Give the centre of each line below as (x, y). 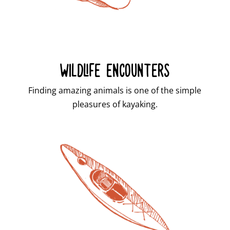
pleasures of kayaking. (115, 104)
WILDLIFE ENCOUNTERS (115, 69)
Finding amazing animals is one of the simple (115, 90)
